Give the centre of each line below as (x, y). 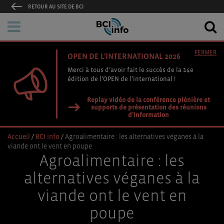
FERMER (205, 52)
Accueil (19, 136)
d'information (148, 115)
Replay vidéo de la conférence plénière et (148, 100)
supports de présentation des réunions (148, 107)
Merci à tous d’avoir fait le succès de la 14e (130, 70)
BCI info (47, 136)
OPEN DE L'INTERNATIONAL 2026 (124, 56)
